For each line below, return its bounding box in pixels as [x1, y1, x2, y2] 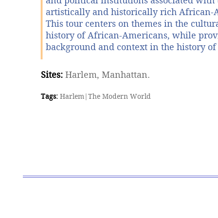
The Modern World [88, 92, 151, 101]
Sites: [40, 70, 63, 80]
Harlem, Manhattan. [65, 70, 150, 80]
